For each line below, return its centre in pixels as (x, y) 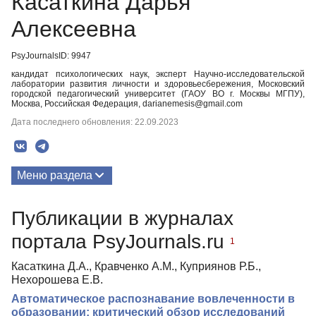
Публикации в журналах (122, 218)
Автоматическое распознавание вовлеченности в (153, 298)
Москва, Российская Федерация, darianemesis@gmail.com (127, 104)
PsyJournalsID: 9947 (51, 56)
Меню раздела (55, 175)
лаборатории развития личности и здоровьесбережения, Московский (158, 84)
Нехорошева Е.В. (57, 279)
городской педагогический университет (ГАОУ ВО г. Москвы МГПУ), (158, 94)
